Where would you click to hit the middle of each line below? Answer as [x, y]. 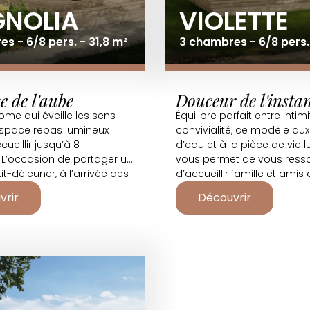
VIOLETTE [234, 21]
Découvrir [225, 198]
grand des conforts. [225, 188]
